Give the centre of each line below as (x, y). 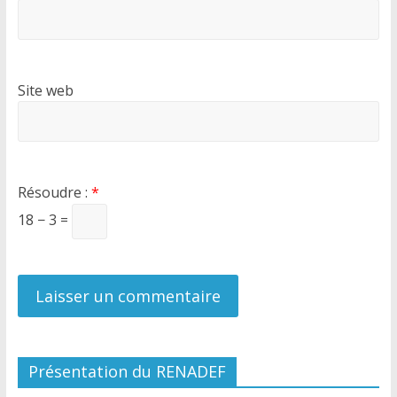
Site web (45, 90)
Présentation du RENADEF (127, 371)
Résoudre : (54, 192)
